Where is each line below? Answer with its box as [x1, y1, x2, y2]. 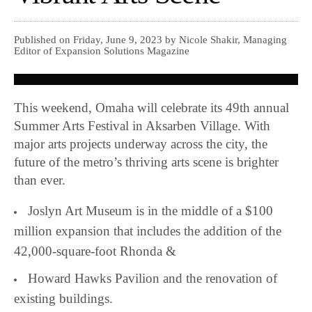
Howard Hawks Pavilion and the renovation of [28, 271, 277, 286]
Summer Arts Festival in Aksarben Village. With [14, 118, 271, 134]
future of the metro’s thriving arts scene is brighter [14, 155, 279, 170]
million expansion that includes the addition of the [14, 224, 281, 239]
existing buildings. [14, 291, 113, 306]
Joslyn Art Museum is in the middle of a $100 [28, 203, 273, 219]
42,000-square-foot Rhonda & [14, 244, 176, 259]
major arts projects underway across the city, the [14, 136, 268, 152]
